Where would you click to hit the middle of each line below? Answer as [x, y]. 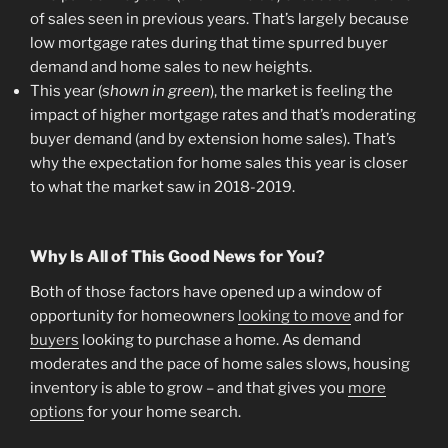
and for [377, 315]
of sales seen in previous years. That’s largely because [219, 19]
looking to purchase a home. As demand [220, 339]
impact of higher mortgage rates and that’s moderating [223, 115]
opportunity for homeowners [134, 315]
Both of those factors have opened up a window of [206, 291]
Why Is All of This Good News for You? [177, 256]
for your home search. [162, 411]
